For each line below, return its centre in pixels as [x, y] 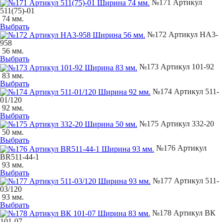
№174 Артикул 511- [185, 91]
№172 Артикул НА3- [182, 35]
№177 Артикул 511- [185, 180]
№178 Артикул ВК [183, 213]
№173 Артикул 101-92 [176, 67]
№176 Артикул [180, 148]
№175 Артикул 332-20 [176, 124]
